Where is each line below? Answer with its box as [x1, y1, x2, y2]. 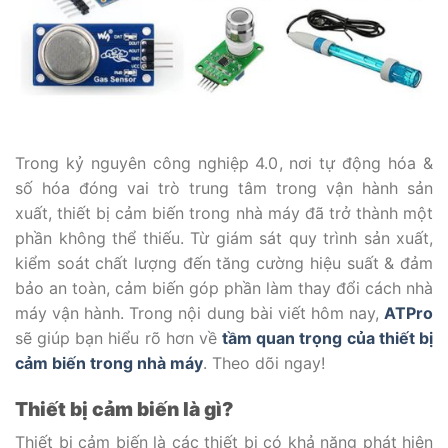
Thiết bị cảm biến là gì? [15, 396, 234, 421]
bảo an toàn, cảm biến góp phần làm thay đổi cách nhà [15, 277, 433, 298]
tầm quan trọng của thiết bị [222, 327, 433, 348]
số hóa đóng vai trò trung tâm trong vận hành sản [15, 177, 433, 198]
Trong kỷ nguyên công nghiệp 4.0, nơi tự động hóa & [15, 152, 433, 173]
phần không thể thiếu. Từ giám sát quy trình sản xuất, [15, 227, 433, 248]
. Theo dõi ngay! [203, 352, 330, 373]
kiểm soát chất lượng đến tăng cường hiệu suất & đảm [15, 252, 433, 273]
